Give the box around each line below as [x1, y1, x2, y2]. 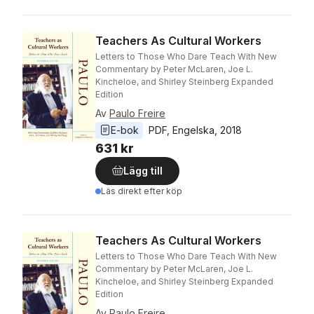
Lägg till [123, 165, 163, 177]
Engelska [172, 124, 214, 137]
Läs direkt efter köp [101, 186, 182, 197]
